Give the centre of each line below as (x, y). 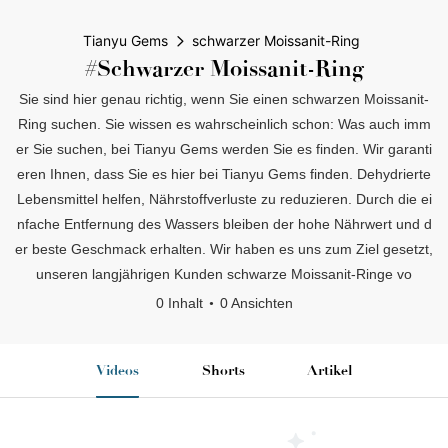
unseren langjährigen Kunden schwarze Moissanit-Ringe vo (224, 274)
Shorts (223, 370)
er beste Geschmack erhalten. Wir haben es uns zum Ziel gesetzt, (224, 249)
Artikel (330, 370)
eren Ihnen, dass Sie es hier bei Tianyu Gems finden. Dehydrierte (224, 174)
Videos (117, 370)
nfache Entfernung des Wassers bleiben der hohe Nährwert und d (224, 224)
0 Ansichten (256, 303)
